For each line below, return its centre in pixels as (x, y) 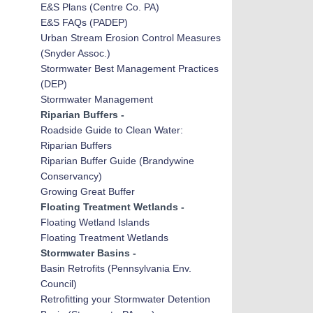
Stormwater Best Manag (94, 68)
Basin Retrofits (72, 268)
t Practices (195, 68)
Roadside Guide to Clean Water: (111, 130)
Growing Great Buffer (87, 191)
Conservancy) (71, 176)
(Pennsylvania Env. (149, 268)
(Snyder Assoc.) (75, 53)
